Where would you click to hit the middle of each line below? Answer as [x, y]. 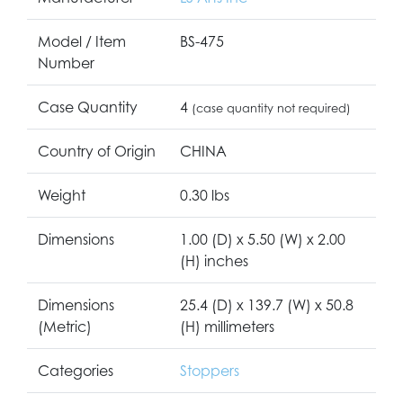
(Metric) [65, 326]
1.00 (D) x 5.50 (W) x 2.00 [263, 239]
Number [66, 63]
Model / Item [82, 41]
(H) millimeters [227, 326]
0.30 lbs [205, 195]
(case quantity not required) [271, 107]
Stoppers [210, 370]
